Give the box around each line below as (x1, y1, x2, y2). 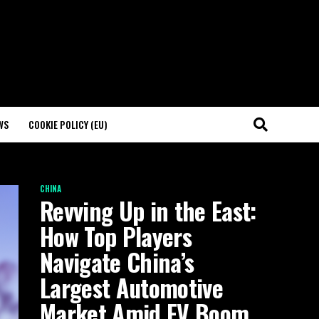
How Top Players (40, 219, 192, 254)
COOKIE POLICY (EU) (28, 117, 108, 132)
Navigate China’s (40, 244, 194, 280)
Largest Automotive (40, 270, 223, 305)
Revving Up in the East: (40, 193, 256, 229)
